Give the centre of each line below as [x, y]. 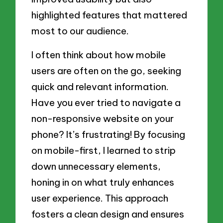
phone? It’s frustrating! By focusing [109, 134]
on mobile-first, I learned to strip [104, 150]
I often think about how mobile [99, 55]
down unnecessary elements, [96, 166]
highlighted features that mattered [110, 15]
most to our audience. [80, 31]
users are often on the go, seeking [107, 70]
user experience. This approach [100, 198]
